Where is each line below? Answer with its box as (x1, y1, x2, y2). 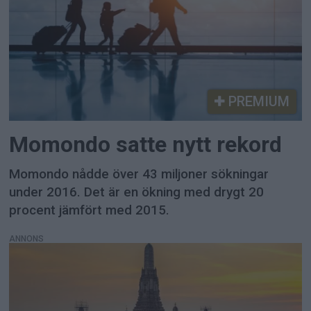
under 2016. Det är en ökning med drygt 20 (9, 185, 264, 201)
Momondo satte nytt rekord (9, 132, 283, 158)
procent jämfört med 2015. (9, 203, 170, 219)
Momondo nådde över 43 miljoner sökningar (9, 167, 269, 183)
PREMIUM (224, 93, 289, 110)
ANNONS (9, 233, 44, 244)
